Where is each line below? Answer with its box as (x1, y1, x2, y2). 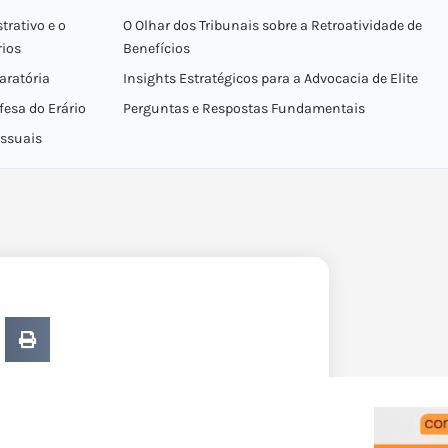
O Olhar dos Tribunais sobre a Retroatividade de (122, 17, 422, 34)
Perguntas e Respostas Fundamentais (122, 100, 365, 117)
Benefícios (122, 40, 190, 57)
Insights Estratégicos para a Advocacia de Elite (122, 70, 418, 87)
